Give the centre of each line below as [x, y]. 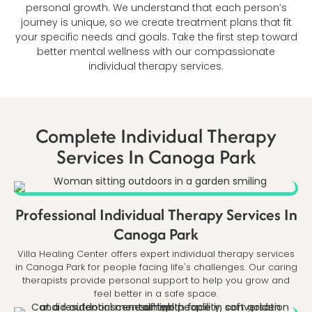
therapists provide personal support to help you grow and [156, 281]
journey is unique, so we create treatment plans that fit [156, 22]
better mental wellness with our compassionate [156, 51]
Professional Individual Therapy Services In [156, 215]
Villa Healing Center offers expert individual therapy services [156, 254]
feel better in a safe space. [156, 294]
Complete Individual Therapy [156, 136]
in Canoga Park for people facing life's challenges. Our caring [156, 267]
